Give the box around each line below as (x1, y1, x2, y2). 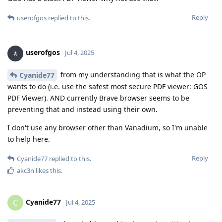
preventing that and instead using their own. (7, 105, 158, 114)
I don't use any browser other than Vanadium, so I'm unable (7, 123, 208, 133)
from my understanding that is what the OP (58, 69, 206, 79)
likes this (34, 166, 61, 175)
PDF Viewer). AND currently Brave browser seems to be (7, 93, 189, 103)
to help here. (7, 134, 50, 144)
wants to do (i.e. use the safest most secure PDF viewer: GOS (7, 82, 208, 92)
